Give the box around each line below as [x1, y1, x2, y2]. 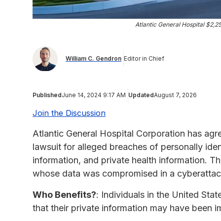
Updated [128, 91, 154, 99]
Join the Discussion [33, 108, 106, 118]
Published [33, 91, 62, 99]
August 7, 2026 [154, 91, 197, 99]
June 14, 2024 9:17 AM [62, 91, 126, 99]
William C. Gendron [66, 55, 121, 63]
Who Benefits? [33, 189, 96, 200]
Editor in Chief [124, 55, 164, 63]
